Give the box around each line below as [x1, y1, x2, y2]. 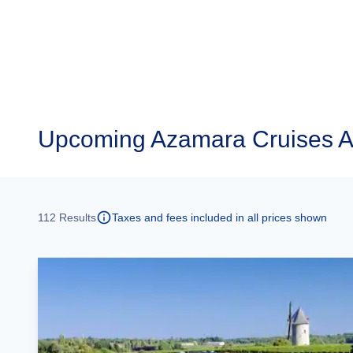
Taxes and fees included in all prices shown [112, 211, 327, 224]
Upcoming [38, 126, 146, 152]
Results [56, 211, 96, 224]
